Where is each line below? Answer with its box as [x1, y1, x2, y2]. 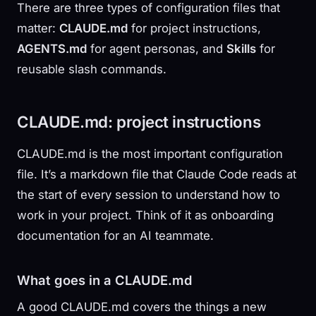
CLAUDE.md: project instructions [17, 111, 261, 131]
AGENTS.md [17, 41, 87, 56]
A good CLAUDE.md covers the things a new [17, 299, 267, 314]
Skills [226, 41, 256, 56]
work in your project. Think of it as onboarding [17, 207, 274, 222]
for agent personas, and [87, 41, 226, 56]
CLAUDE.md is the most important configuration [17, 146, 283, 161]
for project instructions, [128, 20, 261, 35]
